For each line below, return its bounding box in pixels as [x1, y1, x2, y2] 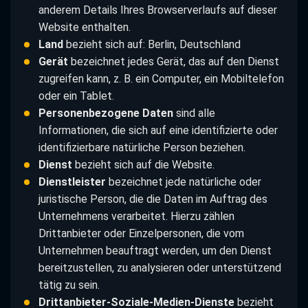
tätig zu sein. [38, 278, 100, 291]
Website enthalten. [38, 20, 131, 34]
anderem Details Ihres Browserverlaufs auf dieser [38, 3, 277, 16]
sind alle [173, 106, 215, 120]
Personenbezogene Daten [38, 106, 173, 120]
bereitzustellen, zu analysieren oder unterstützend [38, 261, 281, 274]
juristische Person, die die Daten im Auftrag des [38, 192, 267, 206]
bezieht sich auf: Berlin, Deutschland [63, 37, 241, 51]
